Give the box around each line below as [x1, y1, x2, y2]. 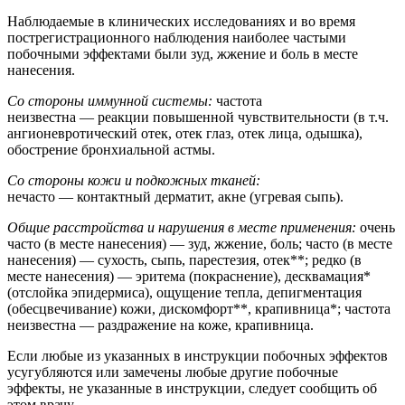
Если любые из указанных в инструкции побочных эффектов [7, 347, 388, 363]
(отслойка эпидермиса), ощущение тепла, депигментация [7, 284, 362, 300]
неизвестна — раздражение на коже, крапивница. [7, 316, 314, 333]
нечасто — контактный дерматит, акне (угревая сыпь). [7, 188, 344, 204]
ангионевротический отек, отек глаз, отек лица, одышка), [7, 125, 363, 141]
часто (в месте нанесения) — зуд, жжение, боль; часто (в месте [7, 235, 392, 251]
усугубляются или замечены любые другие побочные [7, 363, 338, 380]
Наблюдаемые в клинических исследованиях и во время [7, 13, 355, 29]
